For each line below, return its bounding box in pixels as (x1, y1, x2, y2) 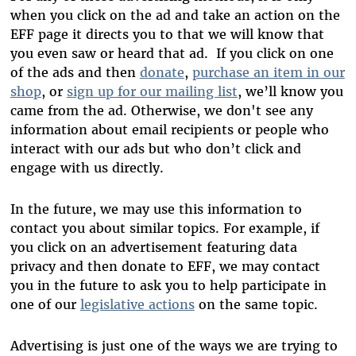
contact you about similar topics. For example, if (10, 220, 319, 237)
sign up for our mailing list (66, 83, 238, 100)
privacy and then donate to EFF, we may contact (10, 258, 320, 275)
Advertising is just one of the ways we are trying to (10, 338, 338, 354)
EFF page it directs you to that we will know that (10, 26, 324, 43)
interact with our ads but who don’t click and (10, 141, 301, 157)
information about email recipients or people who (10, 122, 329, 138)
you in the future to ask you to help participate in (10, 277, 327, 294)
